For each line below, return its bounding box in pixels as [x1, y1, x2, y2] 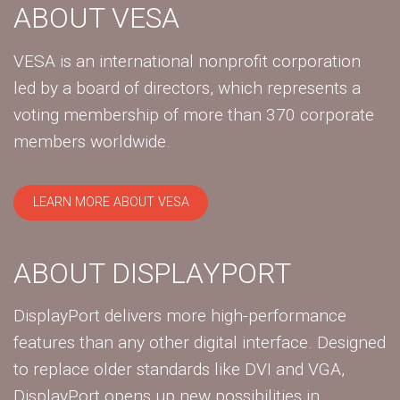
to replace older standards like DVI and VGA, [13, 359, 345, 380]
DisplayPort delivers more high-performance [13, 305, 346, 327]
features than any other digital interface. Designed [13, 332, 386, 354]
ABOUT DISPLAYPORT [13, 255, 291, 290]
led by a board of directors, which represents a [13, 77, 361, 98]
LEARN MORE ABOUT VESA [32, 195, 189, 211]
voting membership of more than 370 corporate [13, 104, 374, 125]
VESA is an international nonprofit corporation [13, 50, 361, 71]
